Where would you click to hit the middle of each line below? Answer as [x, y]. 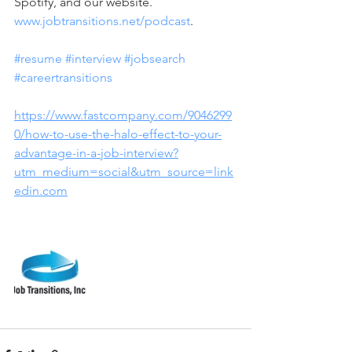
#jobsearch [155, 59]
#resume [38, 59]
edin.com [41, 191]
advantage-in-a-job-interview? [96, 153]
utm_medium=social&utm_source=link [124, 172]
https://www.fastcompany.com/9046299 [123, 115]
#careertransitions [63, 77]
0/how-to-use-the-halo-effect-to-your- [118, 134]
